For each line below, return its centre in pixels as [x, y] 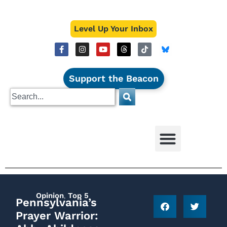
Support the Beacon [113, 78]
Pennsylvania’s [56, 202]
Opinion [50, 196]
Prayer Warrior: [57, 216]
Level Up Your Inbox [113, 29]
